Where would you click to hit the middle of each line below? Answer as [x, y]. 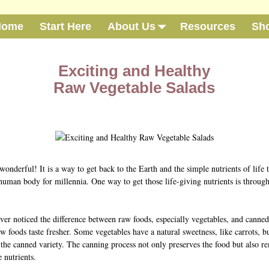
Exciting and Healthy [134, 71]
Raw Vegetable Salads [134, 87]
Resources [207, 26]
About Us [131, 26]
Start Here [65, 26]
